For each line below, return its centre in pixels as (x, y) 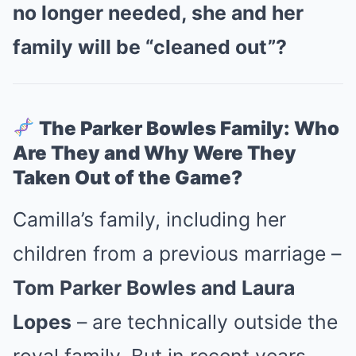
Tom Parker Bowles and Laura (154, 288)
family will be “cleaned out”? (150, 47)
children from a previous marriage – (177, 253)
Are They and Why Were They (155, 153)
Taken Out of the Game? (128, 178)
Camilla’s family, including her (149, 219)
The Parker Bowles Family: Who (190, 128)
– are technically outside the (205, 322)
